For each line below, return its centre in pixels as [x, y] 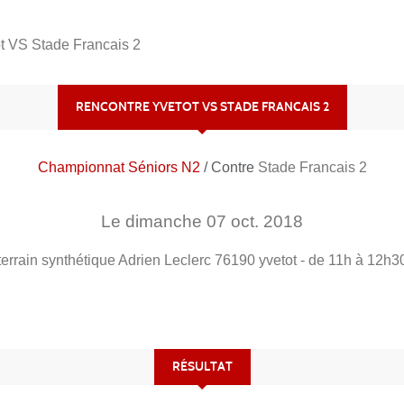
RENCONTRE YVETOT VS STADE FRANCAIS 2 [202, 106]
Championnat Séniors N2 [120, 167]
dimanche [166, 221]
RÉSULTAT [202, 366]
